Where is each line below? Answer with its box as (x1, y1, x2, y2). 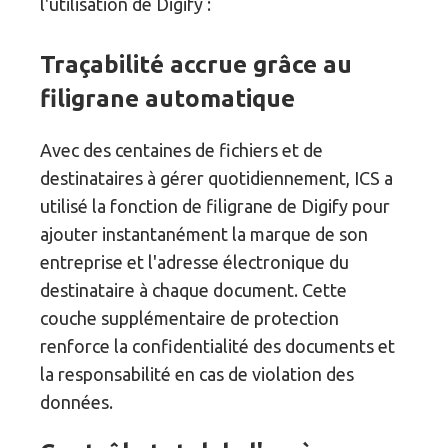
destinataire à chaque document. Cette (40, 280, 348, 301)
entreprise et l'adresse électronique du (40, 252, 350, 273)
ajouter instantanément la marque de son (40, 224, 369, 245)
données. (40, 392, 114, 413)
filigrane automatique (40, 85, 296, 113)
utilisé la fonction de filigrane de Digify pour (40, 196, 391, 217)
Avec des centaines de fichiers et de (40, 140, 324, 161)
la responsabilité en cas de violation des (40, 364, 355, 385)
